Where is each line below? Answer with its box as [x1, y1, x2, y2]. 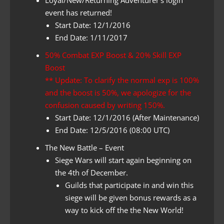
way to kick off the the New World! [65, 204, 183, 215]
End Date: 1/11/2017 [55, 32, 127, 42]
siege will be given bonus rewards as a [65, 192, 196, 202]
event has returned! [45, 7, 112, 17]
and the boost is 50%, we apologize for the [45, 87, 191, 97]
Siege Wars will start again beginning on [55, 154, 191, 165]
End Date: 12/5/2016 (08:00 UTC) [55, 124, 169, 135]
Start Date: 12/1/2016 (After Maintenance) [55, 112, 199, 122]
